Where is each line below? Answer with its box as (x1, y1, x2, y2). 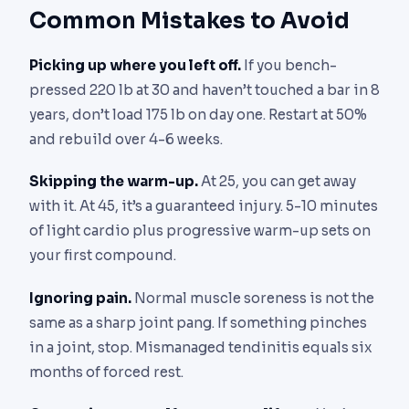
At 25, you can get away (198, 173, 356, 191)
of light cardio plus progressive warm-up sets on (29, 222, 371, 240)
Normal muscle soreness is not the (131, 288, 374, 307)
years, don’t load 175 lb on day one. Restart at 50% (29, 106, 367, 124)
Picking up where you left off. (29, 57, 241, 75)
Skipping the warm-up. (29, 173, 198, 191)
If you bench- (241, 57, 337, 75)
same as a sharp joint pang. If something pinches (29, 313, 367, 331)
